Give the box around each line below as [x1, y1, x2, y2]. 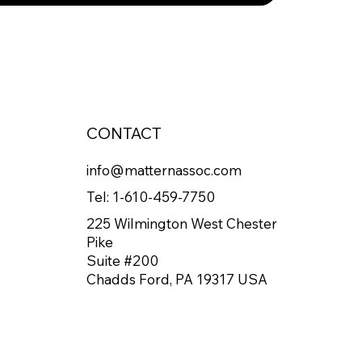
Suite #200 [86, 251, 159, 269]
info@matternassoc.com [86, 161, 242, 179]
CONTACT [86, 122, 162, 143]
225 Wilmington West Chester [86, 214, 278, 232]
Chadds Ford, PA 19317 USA [86, 270, 268, 288]
